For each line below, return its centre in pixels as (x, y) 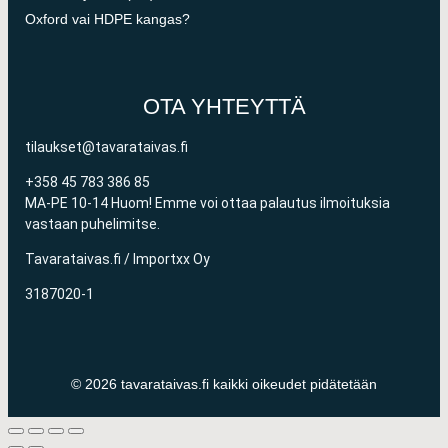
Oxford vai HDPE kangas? (108, 18)
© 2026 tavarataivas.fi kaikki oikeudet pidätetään (224, 384)
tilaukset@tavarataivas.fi (107, 146)
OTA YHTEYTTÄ (224, 106)
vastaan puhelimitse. (93, 223)
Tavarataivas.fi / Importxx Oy (118, 258)
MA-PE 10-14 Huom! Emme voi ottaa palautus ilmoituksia (208, 202)
